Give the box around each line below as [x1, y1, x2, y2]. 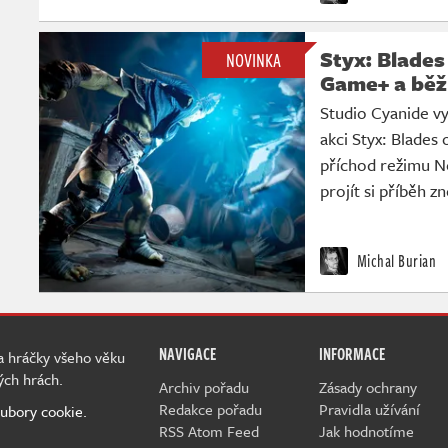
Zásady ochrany [319, 375, 417, 398]
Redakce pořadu [159, 397, 262, 420]
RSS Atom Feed [159, 419, 259, 442]
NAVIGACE [159, 341, 216, 366]
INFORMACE [319, 341, 385, 366]
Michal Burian [353, 248, 436, 273]
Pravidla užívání [319, 397, 420, 420]
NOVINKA [226, 46, 281, 73]
